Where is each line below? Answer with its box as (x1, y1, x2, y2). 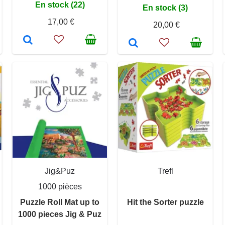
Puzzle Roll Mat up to (20, 197, 99, 206)
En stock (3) (143, 3, 188, 12)
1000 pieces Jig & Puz (18, 209, 101, 218)
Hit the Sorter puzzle (127, 197, 204, 206)
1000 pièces (38, 182, 82, 191)
